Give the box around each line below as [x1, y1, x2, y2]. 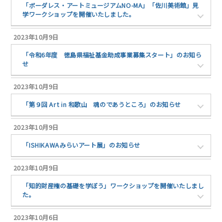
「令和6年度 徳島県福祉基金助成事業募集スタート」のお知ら [22, 51, 202, 60]
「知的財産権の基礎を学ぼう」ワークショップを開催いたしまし [22, 181, 204, 191]
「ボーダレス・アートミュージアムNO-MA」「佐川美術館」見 [22, 1, 199, 10]
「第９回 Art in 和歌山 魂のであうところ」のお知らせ [22, 100, 181, 110]
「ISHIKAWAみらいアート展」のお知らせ [22, 141, 141, 150]
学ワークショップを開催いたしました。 [22, 10, 135, 19]
